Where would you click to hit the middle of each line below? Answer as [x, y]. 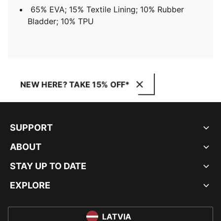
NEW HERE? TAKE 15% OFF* [75, 84]
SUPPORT [31, 128]
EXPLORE [30, 185]
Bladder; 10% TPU [61, 21]
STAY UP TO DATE [48, 166]
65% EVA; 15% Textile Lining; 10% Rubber [107, 9]
